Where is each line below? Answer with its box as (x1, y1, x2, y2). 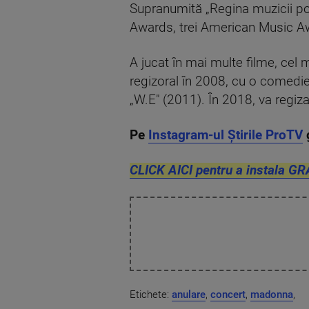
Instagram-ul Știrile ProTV (148, 127, 303, 143)
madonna (250, 288, 293, 301)
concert (210, 288, 246, 301)
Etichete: (130, 288, 172, 301)
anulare (172, 288, 206, 301)
